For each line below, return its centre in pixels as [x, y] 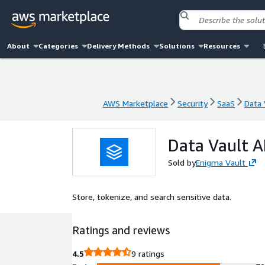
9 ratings [148, 253]
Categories [59, 46]
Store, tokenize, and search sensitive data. [152, 197]
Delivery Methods [119, 46]
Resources [222, 46]
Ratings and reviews [121, 230]
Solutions [177, 46]
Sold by [182, 162]
